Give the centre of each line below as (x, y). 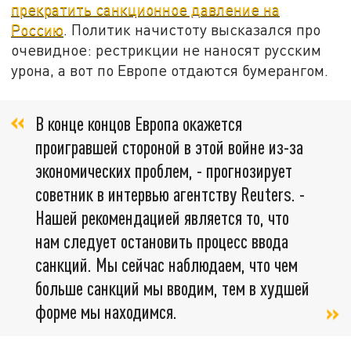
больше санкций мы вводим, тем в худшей (172, 288)
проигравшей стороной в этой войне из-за (169, 147)
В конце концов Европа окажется (139, 123)
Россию (38, 30)
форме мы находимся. (106, 311)
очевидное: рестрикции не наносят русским (166, 50)
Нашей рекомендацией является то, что (162, 217)
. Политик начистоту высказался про (192, 30)
